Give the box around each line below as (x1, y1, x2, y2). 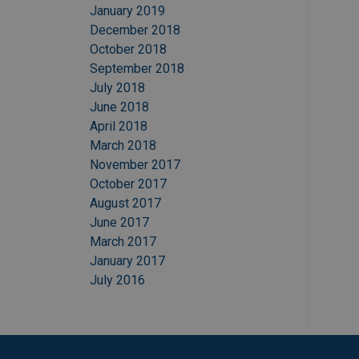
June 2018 (90, 99, 149, 115)
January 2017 (90, 253, 165, 269)
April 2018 (90, 119, 147, 135)
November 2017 (90, 157, 180, 173)
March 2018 (90, 138, 156, 154)
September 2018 (90, 61, 184, 77)
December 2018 (90, 22, 180, 38)
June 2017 (90, 215, 149, 231)
